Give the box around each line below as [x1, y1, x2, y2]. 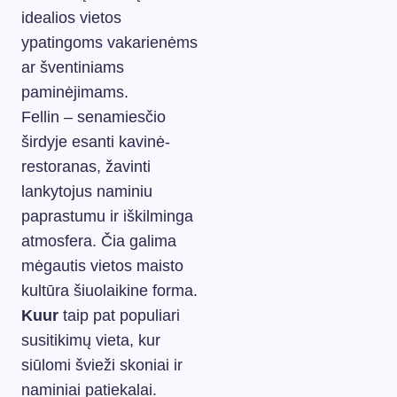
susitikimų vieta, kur [21, 331, 160, 349]
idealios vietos [21, 8, 121, 27]
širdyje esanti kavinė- [21, 132, 170, 151]
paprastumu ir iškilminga [21, 206, 193, 225]
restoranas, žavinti [21, 157, 151, 175]
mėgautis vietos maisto [21, 256, 183, 275]
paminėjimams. [21, 82, 128, 101]
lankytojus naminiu [21, 182, 152, 200]
